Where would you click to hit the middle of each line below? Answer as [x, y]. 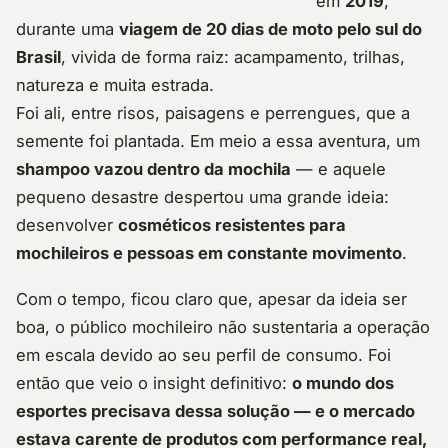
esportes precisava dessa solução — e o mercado [215, 411]
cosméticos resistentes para [232, 225]
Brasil [38, 57]
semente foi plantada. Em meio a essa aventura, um [218, 141]
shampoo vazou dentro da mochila [153, 169]
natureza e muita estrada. [115, 85]
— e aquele [338, 169]
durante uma [67, 29]
